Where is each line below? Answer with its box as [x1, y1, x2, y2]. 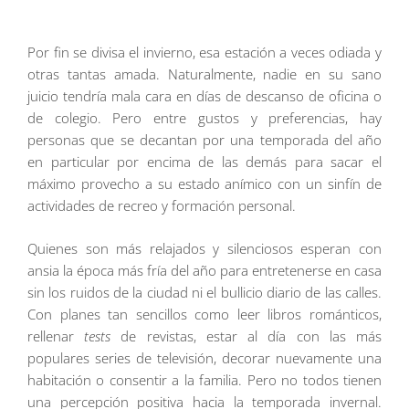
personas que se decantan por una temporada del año [27, 131, 382, 150]
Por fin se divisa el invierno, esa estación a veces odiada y [27, 43, 382, 62]
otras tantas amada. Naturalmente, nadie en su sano [27, 65, 382, 84]
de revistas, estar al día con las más [110, 326, 383, 345]
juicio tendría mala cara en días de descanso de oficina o [27, 87, 382, 106]
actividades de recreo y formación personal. [27, 196, 296, 215]
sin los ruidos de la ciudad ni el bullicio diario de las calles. [27, 282, 382, 301]
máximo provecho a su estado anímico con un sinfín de [27, 174, 382, 194]
